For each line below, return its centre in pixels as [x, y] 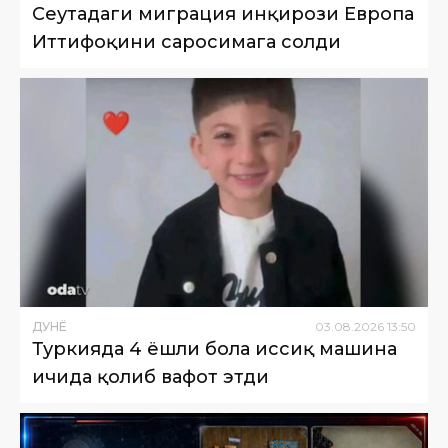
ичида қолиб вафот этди [150, 377]
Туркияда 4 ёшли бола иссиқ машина [214, 349]
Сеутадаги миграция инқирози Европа [223, 13]
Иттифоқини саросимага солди [186, 41]
